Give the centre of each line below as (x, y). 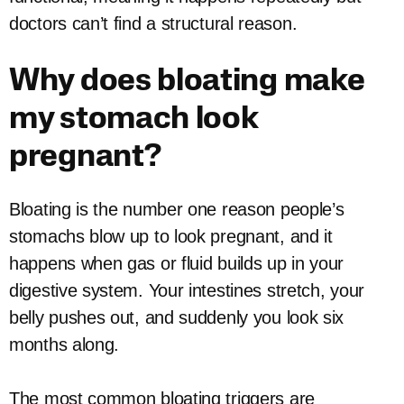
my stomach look (134, 120)
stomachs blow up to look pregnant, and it (171, 236)
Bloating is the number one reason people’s (177, 209)
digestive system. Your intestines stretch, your (187, 290)
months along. (64, 344)
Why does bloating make (187, 83)
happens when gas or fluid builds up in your (177, 263)
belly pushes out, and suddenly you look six (177, 317)
